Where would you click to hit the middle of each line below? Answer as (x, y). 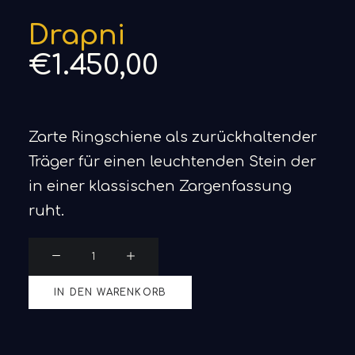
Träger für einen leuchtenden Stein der (172, 162)
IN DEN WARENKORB (111, 292)
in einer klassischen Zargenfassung (160, 186)
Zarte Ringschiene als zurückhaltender (173, 137)
